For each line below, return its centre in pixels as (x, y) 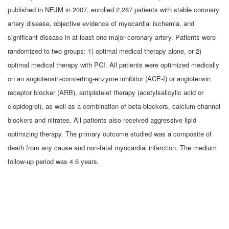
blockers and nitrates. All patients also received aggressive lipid (102, 120)
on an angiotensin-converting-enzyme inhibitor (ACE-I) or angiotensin (109, 78)
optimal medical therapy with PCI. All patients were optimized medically (113, 64)
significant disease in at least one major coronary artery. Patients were (112, 37)
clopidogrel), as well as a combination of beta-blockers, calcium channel (114, 106)
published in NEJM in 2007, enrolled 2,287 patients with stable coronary (113, 9)
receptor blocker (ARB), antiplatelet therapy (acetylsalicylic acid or (106, 92)
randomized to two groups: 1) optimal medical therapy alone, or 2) (105, 51)
